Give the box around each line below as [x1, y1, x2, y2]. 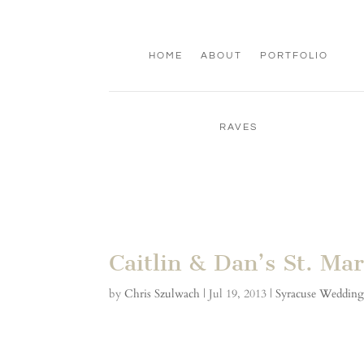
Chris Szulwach [124, 286, 201, 302]
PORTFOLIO [259, 50, 328, 61]
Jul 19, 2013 [209, 286, 267, 302]
